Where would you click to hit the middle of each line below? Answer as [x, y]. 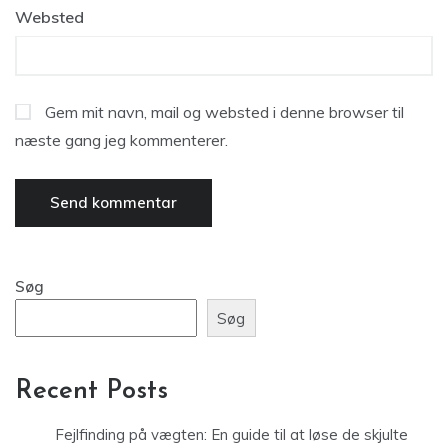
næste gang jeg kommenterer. [121, 140]
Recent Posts [91, 392]
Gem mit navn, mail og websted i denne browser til [224, 112]
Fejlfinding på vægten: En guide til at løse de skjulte [231, 435]
